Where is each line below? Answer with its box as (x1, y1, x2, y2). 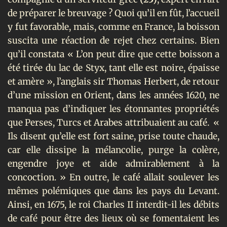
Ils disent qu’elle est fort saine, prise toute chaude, (8, 130, 219, 142)
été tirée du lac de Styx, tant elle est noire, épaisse (8, 62, 219, 73)
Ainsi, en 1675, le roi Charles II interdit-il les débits (8, 199, 219, 210)
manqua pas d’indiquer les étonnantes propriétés (8, 103, 219, 115)
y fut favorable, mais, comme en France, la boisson (8, 21, 219, 32)
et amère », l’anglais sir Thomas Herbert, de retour (8, 75, 219, 87)
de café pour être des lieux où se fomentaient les (8, 212, 219, 224)
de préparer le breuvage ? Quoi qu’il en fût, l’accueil (8, 7, 219, 19)
